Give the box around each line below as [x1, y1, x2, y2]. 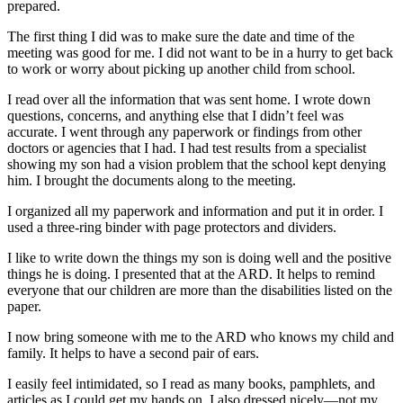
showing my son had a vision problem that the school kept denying [7, 157, 386, 173]
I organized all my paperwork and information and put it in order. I [7, 203, 383, 219]
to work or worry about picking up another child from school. [7, 61, 355, 77]
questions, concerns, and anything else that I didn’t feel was [7, 108, 344, 124]
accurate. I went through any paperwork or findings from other [7, 124, 362, 140]
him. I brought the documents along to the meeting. [7, 173, 296, 189]
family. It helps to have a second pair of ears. [7, 345, 259, 362]
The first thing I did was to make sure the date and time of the [7, 29, 354, 45]
